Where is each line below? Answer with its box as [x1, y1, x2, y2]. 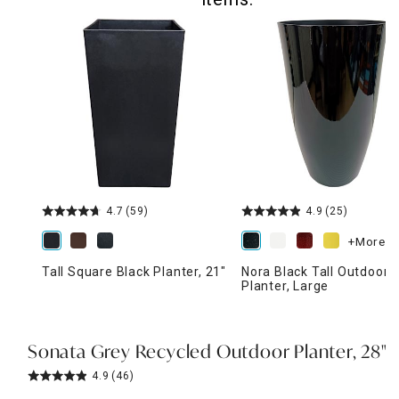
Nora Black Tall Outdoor [241, 264, 389, 279]
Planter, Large [241, 278, 330, 293]
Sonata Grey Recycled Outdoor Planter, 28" [28, 344, 387, 362]
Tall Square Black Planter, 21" [42, 264, 226, 279]
